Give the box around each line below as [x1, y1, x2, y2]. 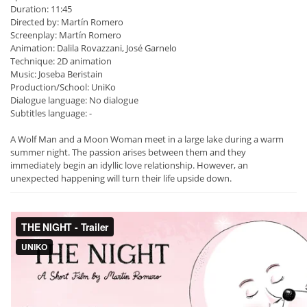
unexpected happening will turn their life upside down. [10, 172, 232, 185]
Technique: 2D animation [10, 55, 112, 68]
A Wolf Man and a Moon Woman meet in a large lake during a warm [10, 133, 284, 146]
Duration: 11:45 [10, 3, 72, 16]
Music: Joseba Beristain [10, 68, 103, 81]
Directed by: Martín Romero [10, 16, 123, 29]
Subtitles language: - [10, 107, 92, 120]
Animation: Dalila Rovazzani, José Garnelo [10, 42, 177, 55]
